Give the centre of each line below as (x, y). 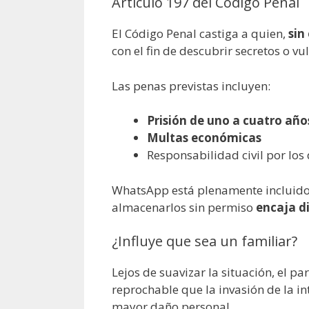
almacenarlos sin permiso (184, 207)
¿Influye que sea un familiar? (205, 241)
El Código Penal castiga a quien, (200, 34)
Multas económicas (204, 138)
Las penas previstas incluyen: (191, 86)
